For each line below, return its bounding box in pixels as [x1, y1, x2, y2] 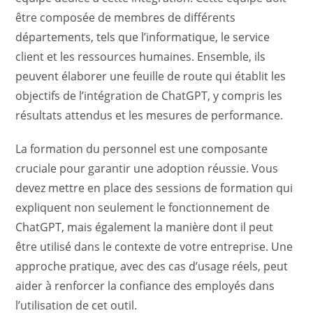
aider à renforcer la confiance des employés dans [15, 278, 275, 294]
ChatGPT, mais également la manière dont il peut [15, 219, 274, 235]
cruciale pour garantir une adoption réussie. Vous [15, 161, 279, 177]
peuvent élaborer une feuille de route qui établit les [15, 68, 286, 85]
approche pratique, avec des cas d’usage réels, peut [15, 259, 289, 275]
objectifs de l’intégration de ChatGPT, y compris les [15, 88, 283, 104]
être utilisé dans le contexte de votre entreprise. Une [15, 239, 293, 255]
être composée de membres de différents [15, 10, 236, 26]
